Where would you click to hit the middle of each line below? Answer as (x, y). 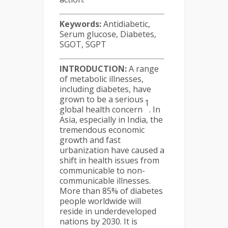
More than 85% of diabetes (111, 191)
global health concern (102, 109)
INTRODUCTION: (94, 69)
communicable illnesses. (105, 181)
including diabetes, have (105, 89)
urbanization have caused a (112, 150)
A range (144, 69)
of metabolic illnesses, (102, 79)
